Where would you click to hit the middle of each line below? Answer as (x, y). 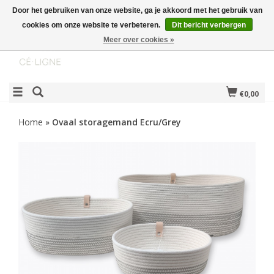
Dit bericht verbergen (209, 25)
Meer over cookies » (139, 40)
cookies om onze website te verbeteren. (92, 25)
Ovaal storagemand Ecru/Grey (117, 122)
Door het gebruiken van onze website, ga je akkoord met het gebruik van (137, 10)
